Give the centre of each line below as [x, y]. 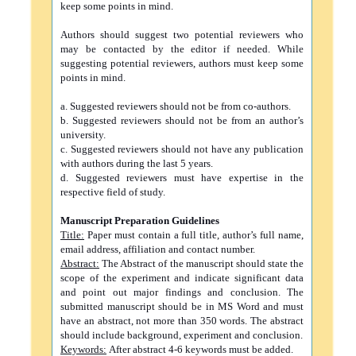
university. [83, 135]
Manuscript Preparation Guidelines [140, 221]
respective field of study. [113, 192]
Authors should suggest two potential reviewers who [182, 35]
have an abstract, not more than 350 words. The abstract [182, 321]
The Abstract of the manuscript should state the [201, 263]
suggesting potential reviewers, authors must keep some [182, 63]
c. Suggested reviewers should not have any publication [182, 149]
